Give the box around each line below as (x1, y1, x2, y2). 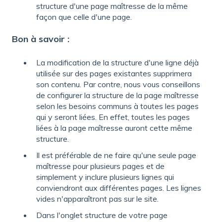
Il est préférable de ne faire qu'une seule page (36, 150, 196, 161)
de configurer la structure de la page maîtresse (36, 90, 199, 100)
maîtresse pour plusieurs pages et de (36, 161, 165, 171)
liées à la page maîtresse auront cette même (36, 122, 192, 133)
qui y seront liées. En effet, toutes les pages (36, 111, 190, 122)
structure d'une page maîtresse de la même (36, 1, 188, 11)
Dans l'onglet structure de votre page (36, 210, 167, 221)
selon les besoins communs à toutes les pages (36, 101, 199, 111)
